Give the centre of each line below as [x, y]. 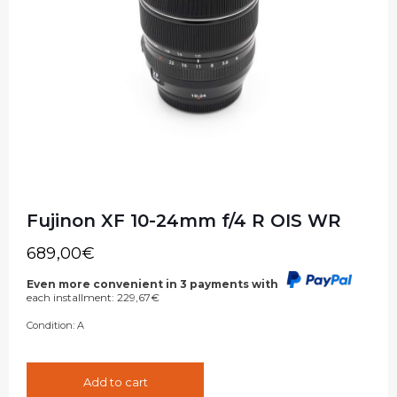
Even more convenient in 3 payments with [154, 284]
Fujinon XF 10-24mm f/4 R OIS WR [184, 221]
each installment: [72, 298]
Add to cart [115, 382]
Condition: [51, 326]
